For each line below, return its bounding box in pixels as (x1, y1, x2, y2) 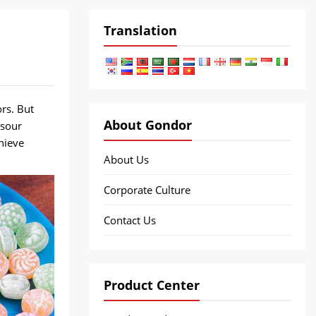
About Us (104, 152, 149, 166)
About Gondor (104, 116, 192, 133)
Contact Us (104, 213, 156, 227)
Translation (104, 22, 177, 39)
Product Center (104, 276, 200, 293)
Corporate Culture (104, 183, 190, 197)
